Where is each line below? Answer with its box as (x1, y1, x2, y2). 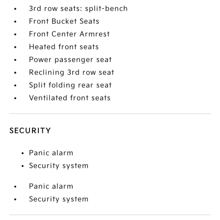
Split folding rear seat (29, 81, 112, 89)
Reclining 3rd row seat (29, 68, 115, 77)
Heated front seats (29, 43, 100, 51)
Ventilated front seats (29, 94, 111, 102)
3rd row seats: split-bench (29, 4, 129, 13)
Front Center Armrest (29, 30, 110, 38)
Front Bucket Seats (29, 17, 100, 26)
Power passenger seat (29, 55, 112, 64)
